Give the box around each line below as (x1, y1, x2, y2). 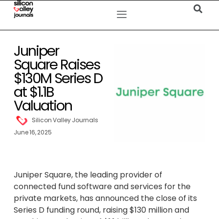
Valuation (14, 96, 72, 115)
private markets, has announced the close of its (14, 193, 197, 204)
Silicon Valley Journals (32, 116, 98, 124)
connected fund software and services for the (14, 181, 191, 192)
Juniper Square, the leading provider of (14, 169, 162, 180)
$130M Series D (14, 68, 102, 88)
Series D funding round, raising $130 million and (14, 204, 189, 216)
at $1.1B (14, 82, 53, 102)
